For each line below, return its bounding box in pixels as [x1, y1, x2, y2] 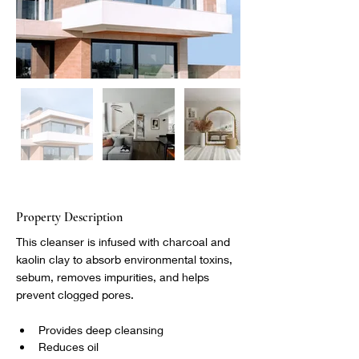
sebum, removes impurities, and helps [16, 270, 212, 284]
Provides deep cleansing [38, 323, 163, 337]
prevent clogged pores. [16, 288, 134, 301]
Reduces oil [38, 340, 99, 353]
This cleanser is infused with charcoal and [16, 235, 233, 248]
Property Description [16, 209, 123, 225]
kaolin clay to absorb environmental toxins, [16, 252, 236, 266]
